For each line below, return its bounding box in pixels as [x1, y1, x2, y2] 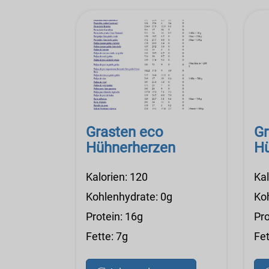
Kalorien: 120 [86, 171, 148, 184]
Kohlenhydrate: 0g [86, 190, 172, 204]
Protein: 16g [86, 210, 143, 223]
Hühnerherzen [86, 139, 175, 157]
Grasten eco [86, 124, 163, 141]
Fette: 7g [86, 230, 128, 243]
